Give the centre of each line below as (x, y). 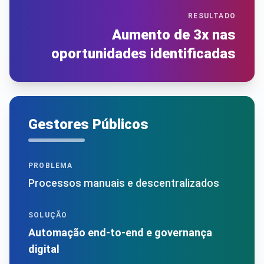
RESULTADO (212, 16)
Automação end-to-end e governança (120, 232)
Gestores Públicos (88, 124)
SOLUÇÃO (48, 215)
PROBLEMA (51, 165)
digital (44, 249)
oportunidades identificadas (143, 53)
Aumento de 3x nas (174, 34)
